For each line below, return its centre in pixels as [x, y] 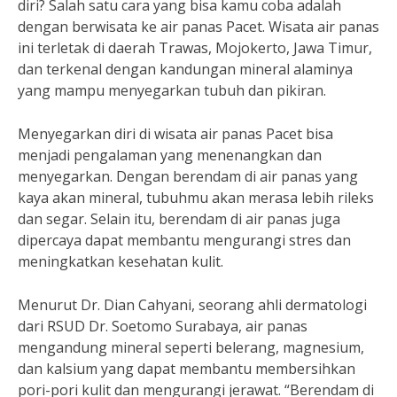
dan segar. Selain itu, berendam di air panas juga [179, 219]
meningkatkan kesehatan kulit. [121, 261]
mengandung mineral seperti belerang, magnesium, [191, 347]
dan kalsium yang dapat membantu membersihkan [187, 369]
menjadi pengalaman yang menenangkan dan [170, 155]
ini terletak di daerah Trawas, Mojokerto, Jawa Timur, [195, 48]
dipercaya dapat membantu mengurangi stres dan [184, 240]
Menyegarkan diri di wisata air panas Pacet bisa [175, 134]
